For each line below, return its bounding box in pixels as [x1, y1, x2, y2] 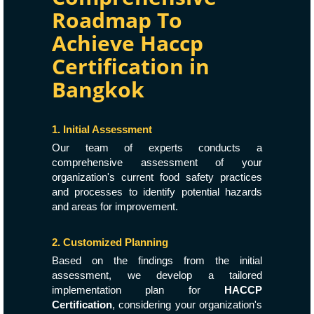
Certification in [52, 52, 210, 81]
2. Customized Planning [52, 236, 168, 248]
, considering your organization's [112, 299, 262, 310]
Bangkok [52, 75, 144, 104]
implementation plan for [52, 284, 224, 296]
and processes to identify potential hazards [52, 186, 262, 198]
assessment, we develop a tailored [52, 269, 262, 281]
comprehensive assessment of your [52, 156, 262, 168]
